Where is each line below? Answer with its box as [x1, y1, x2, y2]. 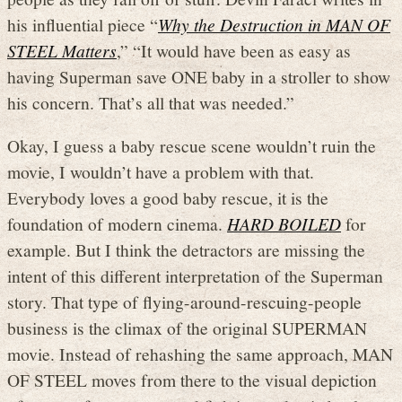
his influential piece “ [7, 12, 158, 36]
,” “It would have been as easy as [117, 38, 351, 62]
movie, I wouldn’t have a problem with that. [7, 160, 314, 184]
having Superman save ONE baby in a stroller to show [7, 64, 390, 88]
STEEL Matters [7, 38, 117, 62]
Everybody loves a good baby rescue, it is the [7, 186, 328, 210]
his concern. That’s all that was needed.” [7, 90, 294, 114]
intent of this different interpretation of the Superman [7, 264, 383, 288]
